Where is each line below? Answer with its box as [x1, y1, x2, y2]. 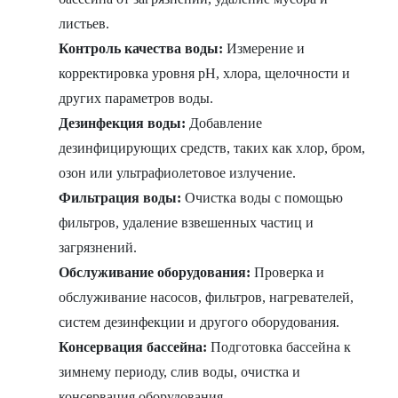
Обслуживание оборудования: [59, 265, 251, 281]
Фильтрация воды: [59, 190, 182, 206]
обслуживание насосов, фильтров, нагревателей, [59, 290, 354, 306]
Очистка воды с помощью [181, 190, 344, 206]
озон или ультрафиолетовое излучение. [59, 165, 297, 181]
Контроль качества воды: [59, 41, 224, 57]
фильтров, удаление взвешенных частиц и [59, 215, 314, 231]
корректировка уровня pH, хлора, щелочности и [59, 66, 351, 82]
